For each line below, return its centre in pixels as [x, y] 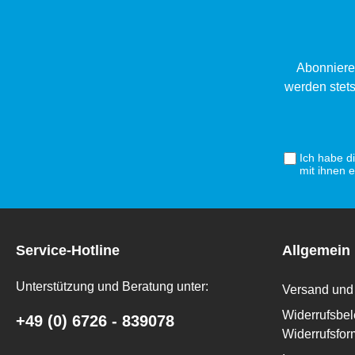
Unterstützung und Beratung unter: [112, 286]
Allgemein [316, 250]
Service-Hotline [68, 250]
